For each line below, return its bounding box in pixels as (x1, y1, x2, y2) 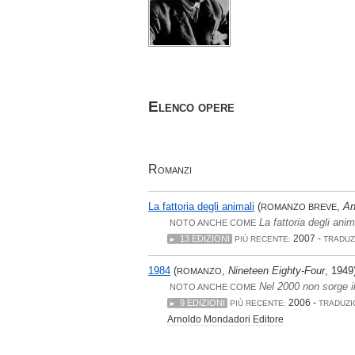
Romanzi (148, 162, 192, 176)
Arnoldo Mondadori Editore (167, 314, 284, 326)
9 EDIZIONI (180, 298, 225, 308)
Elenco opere (148, 98, 235, 116)
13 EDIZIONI (180, 234, 230, 244)
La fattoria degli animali (148, 200, 254, 213)
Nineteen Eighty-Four (228, 265, 325, 277)
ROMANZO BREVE (261, 202, 337, 212)
